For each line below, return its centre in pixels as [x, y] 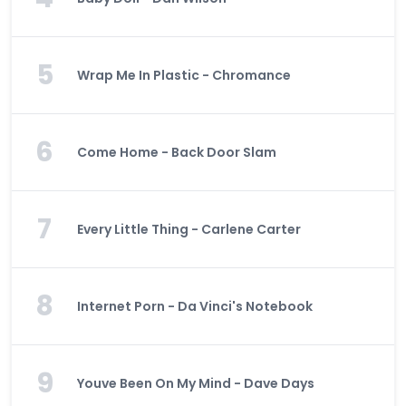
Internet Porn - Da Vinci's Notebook [195, 306]
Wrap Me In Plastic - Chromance [184, 75]
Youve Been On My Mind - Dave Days [196, 383]
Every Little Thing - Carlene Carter [189, 229]
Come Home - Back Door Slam [177, 152]
